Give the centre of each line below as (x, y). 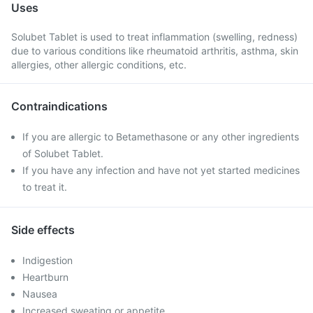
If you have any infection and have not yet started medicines (161, 170)
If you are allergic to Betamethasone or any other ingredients (161, 137)
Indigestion (48, 260)
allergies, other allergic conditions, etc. (99, 65)
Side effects (43, 230)
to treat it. (45, 187)
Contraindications (59, 106)
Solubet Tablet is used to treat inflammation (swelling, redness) (154, 37)
